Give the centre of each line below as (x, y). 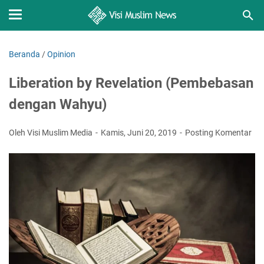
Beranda (24, 54)
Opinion (61, 54)
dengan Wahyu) (58, 104)
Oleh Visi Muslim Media (52, 133)
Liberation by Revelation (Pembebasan (131, 83)
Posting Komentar (218, 133)
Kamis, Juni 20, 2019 (140, 133)
